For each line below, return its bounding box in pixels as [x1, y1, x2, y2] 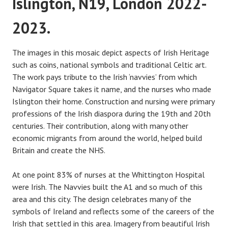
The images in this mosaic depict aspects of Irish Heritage [12, 47, 209, 58]
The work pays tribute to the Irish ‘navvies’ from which [12, 72, 197, 82]
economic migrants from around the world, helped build [12, 133, 202, 143]
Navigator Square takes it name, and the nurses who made [12, 84, 211, 94]
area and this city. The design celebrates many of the [12, 194, 191, 204]
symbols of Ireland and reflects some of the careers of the [12, 206, 214, 216]
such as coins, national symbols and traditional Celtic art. [12, 60, 206, 70]
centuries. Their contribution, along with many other [12, 121, 188, 131]
